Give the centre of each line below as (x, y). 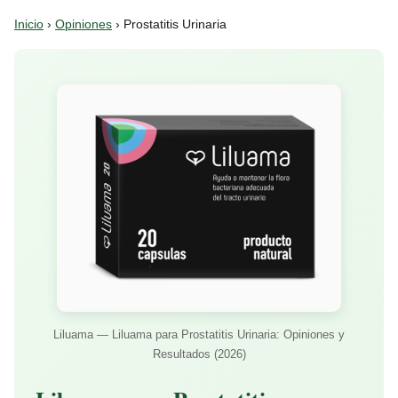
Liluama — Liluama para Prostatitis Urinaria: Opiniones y (199, 334)
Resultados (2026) (199, 354)
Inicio (29, 24)
